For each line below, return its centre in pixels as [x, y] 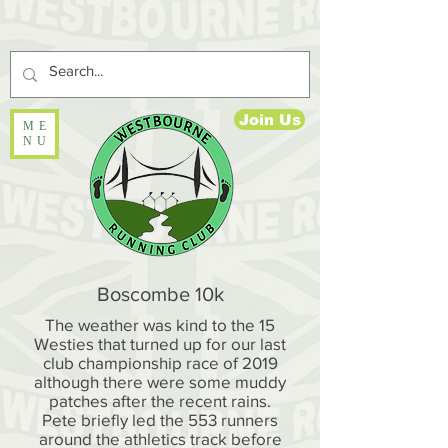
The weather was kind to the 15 [160, 324]
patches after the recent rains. [160, 400]
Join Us [269, 119]
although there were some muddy [160, 381]
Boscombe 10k [160, 294]
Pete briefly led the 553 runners [160, 419]
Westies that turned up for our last [160, 343]
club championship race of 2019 [160, 362]
